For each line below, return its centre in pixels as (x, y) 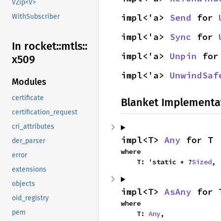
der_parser (29, 141)
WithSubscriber (36, 17)
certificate (28, 98)
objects (23, 184)
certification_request (45, 112)
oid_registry (30, 198)
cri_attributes (33, 127)
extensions (29, 170)
